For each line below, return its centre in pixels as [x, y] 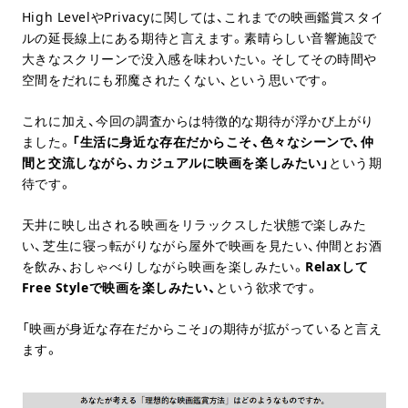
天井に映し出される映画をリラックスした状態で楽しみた [194, 225]
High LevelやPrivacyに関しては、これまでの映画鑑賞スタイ [203, 17]
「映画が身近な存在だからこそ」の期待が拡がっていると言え [202, 329]
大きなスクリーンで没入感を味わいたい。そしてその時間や [199, 59]
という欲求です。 [268, 288]
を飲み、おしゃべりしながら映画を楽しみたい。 [163, 267]
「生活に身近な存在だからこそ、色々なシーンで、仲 [223, 142]
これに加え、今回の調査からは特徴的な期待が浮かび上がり [198, 121]
